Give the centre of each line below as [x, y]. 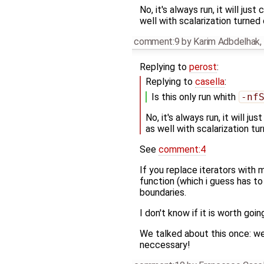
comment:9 [157, 41]
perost [203, 67]
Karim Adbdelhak [227, 41]
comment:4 [182, 149]
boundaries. [163, 192]
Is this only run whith [194, 97]
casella [209, 82]
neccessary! [165, 245]
